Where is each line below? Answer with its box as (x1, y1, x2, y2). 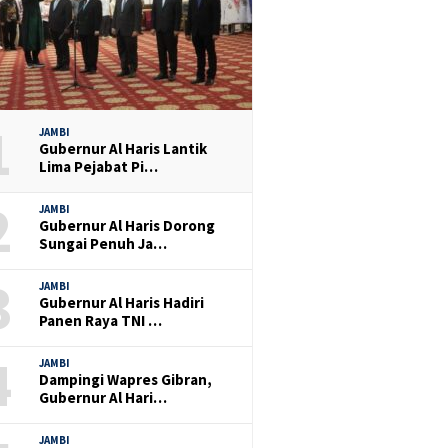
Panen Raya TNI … (39, 310, 163, 330)
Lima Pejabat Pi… (39, 156, 159, 176)
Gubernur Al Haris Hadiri (39, 292, 205, 312)
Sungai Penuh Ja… (39, 233, 168, 253)
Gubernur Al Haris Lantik (39, 138, 208, 158)
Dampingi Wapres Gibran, (39, 369, 213, 389)
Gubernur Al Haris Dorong (39, 215, 216, 235)
